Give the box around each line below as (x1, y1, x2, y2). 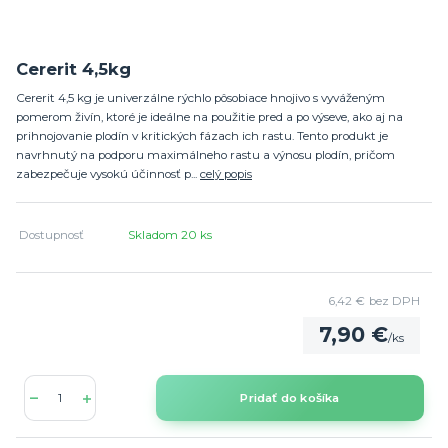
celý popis (200, 167, 252, 182)
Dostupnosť (19, 227, 85, 242)
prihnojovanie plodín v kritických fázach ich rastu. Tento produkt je (16, 129, 388, 144)
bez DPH (368, 294, 420, 309)
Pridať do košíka (240, 390, 340, 405)
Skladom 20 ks (128, 227, 213, 242)
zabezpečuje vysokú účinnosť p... (16, 167, 200, 182)
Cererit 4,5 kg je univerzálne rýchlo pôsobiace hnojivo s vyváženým (16, 91, 385, 106)
